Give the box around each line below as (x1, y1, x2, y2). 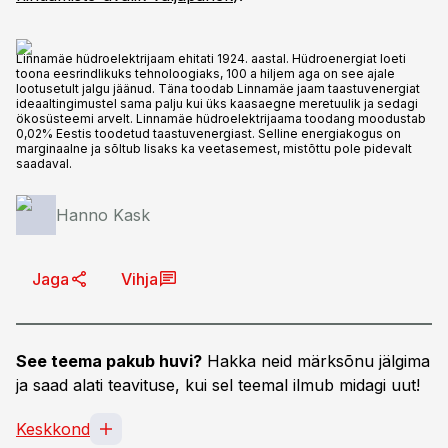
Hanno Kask (56, 205, 150, 225)
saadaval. (16, 156, 72, 171)
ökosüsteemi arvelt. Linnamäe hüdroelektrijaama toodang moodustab (16, 111, 426, 126)
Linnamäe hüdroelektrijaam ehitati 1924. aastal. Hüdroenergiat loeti (16, 51, 406, 66)
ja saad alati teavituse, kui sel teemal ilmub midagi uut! (16, 375, 420, 395)
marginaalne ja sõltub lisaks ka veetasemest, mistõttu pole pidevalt (16, 141, 412, 156)
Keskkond (16, 419, 90, 439)
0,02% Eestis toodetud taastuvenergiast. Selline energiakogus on (16, 126, 401, 141)
